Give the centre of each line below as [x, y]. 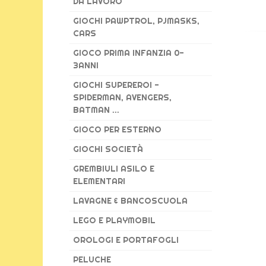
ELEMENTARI [99, 181]
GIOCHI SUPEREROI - [116, 85]
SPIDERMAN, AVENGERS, [122, 97]
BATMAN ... [96, 110]
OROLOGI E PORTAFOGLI [126, 240]
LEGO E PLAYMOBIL [114, 220]
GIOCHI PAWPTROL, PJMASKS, [136, 21]
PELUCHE [92, 259]
